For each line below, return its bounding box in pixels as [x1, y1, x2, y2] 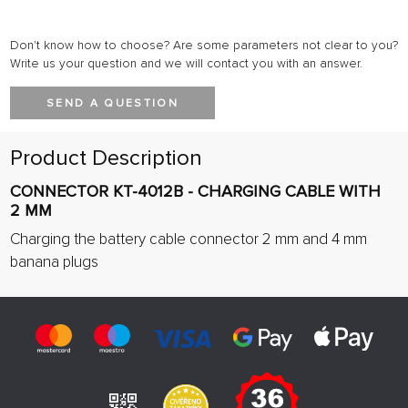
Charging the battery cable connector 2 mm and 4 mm [10, 229, 367, 249]
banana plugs [10, 252, 98, 271]
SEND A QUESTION [46, 97, 178, 110]
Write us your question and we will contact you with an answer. [10, 56, 362, 71]
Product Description [10, 144, 202, 171]
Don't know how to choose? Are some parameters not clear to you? [10, 37, 398, 53]
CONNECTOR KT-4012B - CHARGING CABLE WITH [10, 181, 381, 201]
